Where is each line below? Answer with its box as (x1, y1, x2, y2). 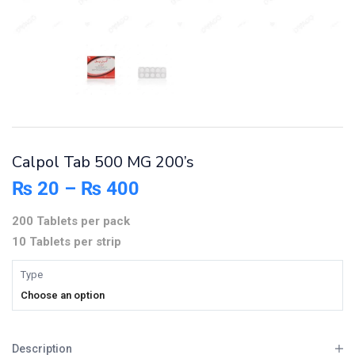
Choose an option (21, 288, 105, 301)
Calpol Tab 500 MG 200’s (12, 151, 194, 173)
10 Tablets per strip (12, 234, 121, 249)
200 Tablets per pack (12, 213, 130, 228)
